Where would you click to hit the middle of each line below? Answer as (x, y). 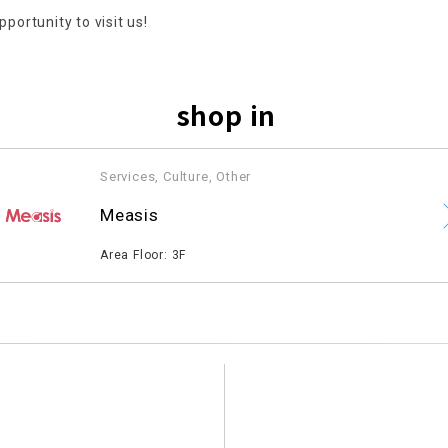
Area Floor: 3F (143, 255)
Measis (129, 215)
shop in (226, 114)
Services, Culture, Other (176, 176)
